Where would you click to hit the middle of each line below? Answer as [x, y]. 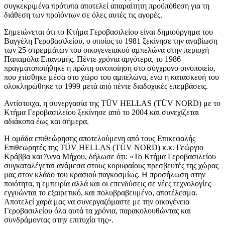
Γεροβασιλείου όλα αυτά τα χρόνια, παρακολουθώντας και [97, 211]
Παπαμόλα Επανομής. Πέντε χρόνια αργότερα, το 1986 [92, 59]
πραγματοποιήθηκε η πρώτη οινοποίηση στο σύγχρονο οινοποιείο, [110, 68]
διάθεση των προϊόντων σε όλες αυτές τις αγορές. [83, 15]
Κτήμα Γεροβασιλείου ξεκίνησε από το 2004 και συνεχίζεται [101, 113]
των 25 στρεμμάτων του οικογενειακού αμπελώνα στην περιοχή [106, 50]
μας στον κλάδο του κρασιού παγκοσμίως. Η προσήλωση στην [105, 175]
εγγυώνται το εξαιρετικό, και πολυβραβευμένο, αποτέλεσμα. [101, 193]
